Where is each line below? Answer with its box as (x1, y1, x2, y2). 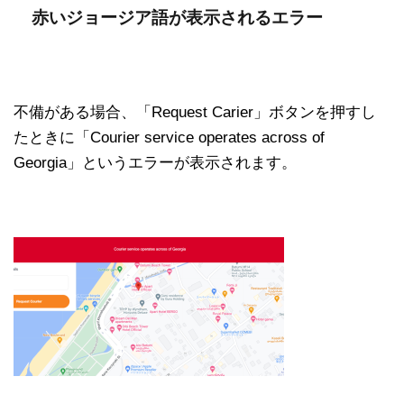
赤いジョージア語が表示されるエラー (32, 7, 323, 27)
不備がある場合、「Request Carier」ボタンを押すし (14, 103, 376, 121)
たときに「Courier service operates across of (14, 128, 325, 146)
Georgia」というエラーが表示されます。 (14, 153, 297, 171)
